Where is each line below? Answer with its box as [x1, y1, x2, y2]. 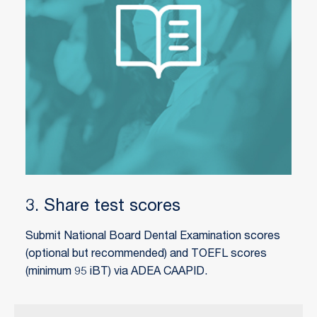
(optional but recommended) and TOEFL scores [25, 248, 267, 260]
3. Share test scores [25, 198, 180, 216]
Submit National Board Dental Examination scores [25, 231, 280, 243]
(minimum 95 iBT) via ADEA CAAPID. [25, 266, 207, 278]
